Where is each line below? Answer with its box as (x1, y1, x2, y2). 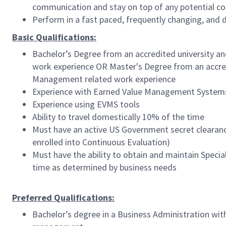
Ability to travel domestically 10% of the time (32, 111, 204, 123)
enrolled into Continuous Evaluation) (32, 136, 170, 148)
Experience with (32, 86, 91, 97)
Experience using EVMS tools (32, 98, 140, 110)
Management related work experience (32, 73, 176, 85)
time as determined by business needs (32, 161, 177, 173)
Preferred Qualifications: (12, 192, 115, 203)
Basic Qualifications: (12, 31, 96, 43)
